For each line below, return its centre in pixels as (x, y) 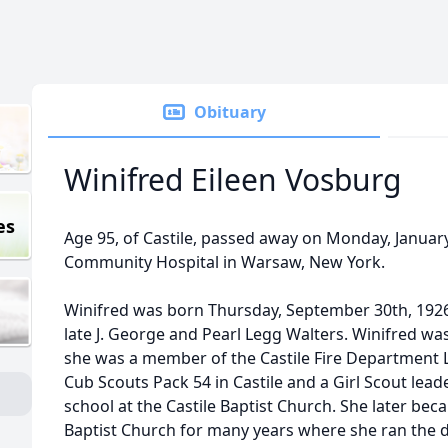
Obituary (230, 112)
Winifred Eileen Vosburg (232, 179)
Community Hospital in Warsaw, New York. (224, 262)
